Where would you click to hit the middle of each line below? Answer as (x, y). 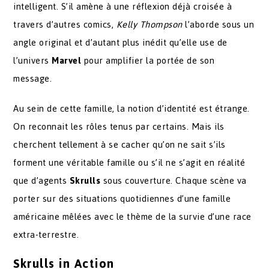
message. (33, 78)
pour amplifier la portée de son (149, 60)
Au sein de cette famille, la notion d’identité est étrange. (131, 108)
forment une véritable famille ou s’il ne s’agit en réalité (129, 162)
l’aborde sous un (218, 24)
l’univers (33, 60)
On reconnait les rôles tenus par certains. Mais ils (119, 126)
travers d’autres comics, (65, 24)
